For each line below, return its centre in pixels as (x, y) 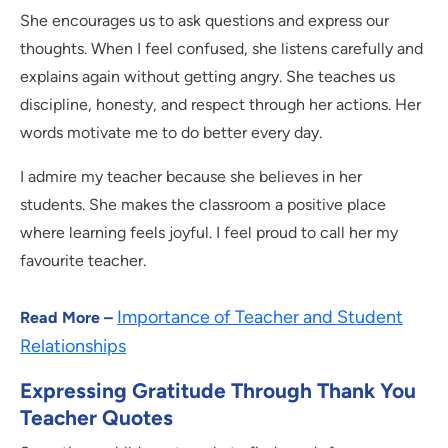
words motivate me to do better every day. (171, 133)
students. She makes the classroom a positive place (203, 205)
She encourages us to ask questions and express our (204, 21)
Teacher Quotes (96, 418)
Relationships (73, 346)
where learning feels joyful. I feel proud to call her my (209, 233)
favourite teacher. (83, 261)
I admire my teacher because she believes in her (191, 177)
